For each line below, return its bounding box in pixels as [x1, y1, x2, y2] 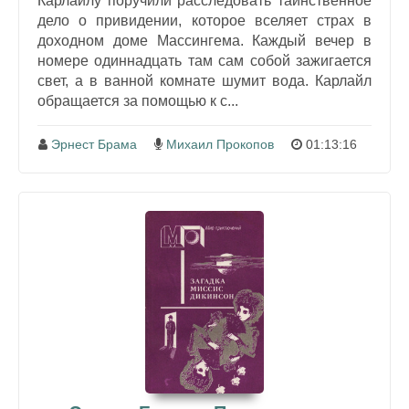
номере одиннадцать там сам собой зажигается [37, 53, 372, 69]
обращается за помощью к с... [37, 93, 238, 110]
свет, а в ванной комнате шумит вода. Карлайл [37, 73, 372, 89]
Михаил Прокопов [166, 137, 274, 152]
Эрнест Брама [51, 137, 137, 152]
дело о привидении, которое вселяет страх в [37, 13, 372, 29]
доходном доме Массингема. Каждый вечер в [37, 33, 372, 49]
